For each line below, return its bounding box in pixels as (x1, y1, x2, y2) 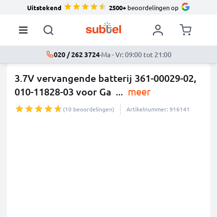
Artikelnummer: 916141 (126, 105, 190, 113)
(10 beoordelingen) (63, 105, 114, 113)
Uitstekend (27, 3, 62, 12)
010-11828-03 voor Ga (15, 85, 111, 98)
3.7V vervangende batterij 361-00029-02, (15, 72, 196, 84)
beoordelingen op (125, 3, 179, 12)
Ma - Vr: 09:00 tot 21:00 (101, 50, 171, 59)
